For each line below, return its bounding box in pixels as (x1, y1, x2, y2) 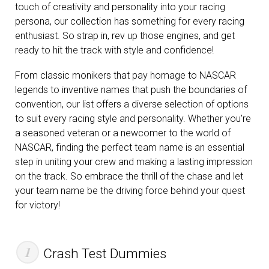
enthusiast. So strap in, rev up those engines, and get (15, 30, 235, 42)
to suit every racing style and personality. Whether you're (15, 112, 251, 124)
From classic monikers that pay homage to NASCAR (15, 69, 236, 81)
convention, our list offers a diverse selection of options (15, 98, 249, 110)
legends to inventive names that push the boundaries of (15, 83, 247, 95)
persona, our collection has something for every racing (15, 16, 244, 28)
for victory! (15, 199, 60, 211)
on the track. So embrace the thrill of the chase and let (15, 170, 243, 182)
